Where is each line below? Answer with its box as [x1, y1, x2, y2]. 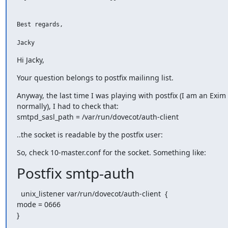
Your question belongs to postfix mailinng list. [16, 73, 174, 82]
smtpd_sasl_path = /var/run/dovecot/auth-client [16, 112, 179, 122]
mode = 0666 [16, 199, 61, 209]
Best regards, [16, 21, 63, 28]
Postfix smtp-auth [16, 163, 134, 183]
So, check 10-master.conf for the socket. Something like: [16, 148, 206, 157]
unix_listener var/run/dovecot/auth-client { [16, 189, 167, 198]
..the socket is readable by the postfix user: [16, 130, 163, 139]
